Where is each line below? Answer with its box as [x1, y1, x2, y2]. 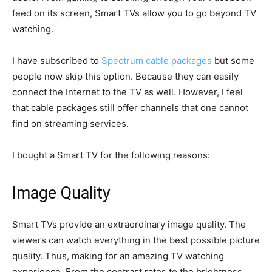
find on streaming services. [12, 118, 129, 129]
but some [212, 55, 254, 66]
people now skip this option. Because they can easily [12, 70, 239, 82]
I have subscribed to [12, 55, 101, 66]
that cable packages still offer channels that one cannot [12, 102, 248, 114]
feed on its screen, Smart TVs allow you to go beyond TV [12, 7, 256, 19]
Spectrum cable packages [101, 55, 212, 66]
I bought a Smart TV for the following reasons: [12, 149, 210, 161]
